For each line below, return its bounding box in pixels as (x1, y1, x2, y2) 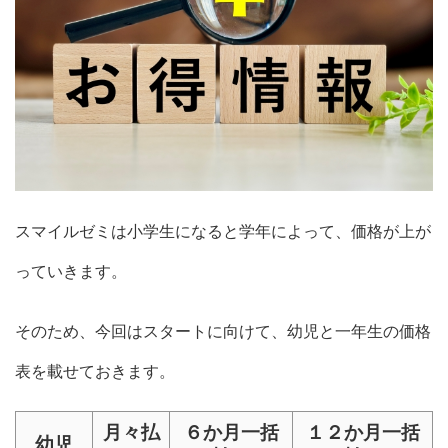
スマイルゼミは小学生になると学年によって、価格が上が (15, 220, 431, 241)
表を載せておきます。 (15, 360, 175, 381)
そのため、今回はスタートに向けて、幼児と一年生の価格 (15, 320, 431, 341)
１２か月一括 (305, 420, 420, 444)
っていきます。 (15, 260, 127, 281)
